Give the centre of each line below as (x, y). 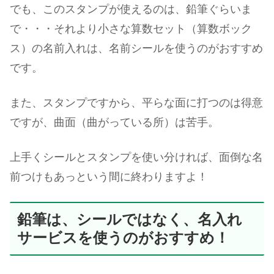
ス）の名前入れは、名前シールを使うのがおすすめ (136, 48)
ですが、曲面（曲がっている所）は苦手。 (114, 122)
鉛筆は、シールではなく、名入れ (130, 220)
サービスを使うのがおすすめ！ (123, 238)
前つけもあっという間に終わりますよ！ (109, 177)
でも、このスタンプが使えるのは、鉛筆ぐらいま (131, 9)
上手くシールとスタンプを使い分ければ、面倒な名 (136, 157)
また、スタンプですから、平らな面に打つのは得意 (136, 102)
